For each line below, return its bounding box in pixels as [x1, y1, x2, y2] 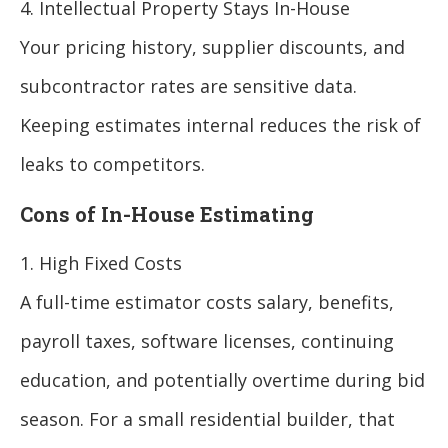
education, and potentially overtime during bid [20, 368, 425, 393]
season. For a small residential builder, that [20, 407, 395, 432]
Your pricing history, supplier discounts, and [20, 35, 405, 60]
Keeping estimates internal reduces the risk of [20, 113, 421, 138]
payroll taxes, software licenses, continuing [20, 329, 394, 354]
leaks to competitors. [20, 152, 205, 177]
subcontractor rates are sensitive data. [20, 74, 357, 99]
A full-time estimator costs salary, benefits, [20, 290, 394, 315]
